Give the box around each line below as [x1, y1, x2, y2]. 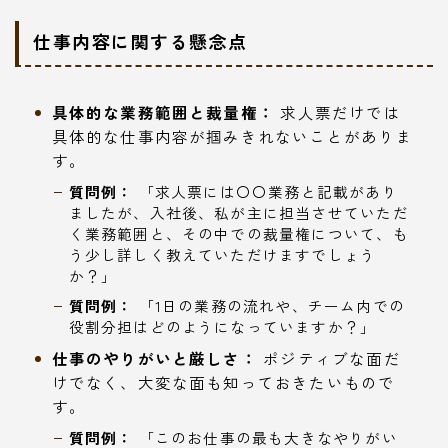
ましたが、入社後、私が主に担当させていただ [68, 202, 409, 224]
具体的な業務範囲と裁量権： [51, 101, 276, 124]
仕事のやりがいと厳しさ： [51, 347, 258, 370]
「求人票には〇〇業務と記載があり [133, 181, 398, 203]
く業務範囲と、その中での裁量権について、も [68, 223, 409, 245]
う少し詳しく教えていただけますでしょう [68, 244, 377, 266]
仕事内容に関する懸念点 [33, 28, 248, 55]
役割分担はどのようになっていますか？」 [68, 316, 377, 338]
